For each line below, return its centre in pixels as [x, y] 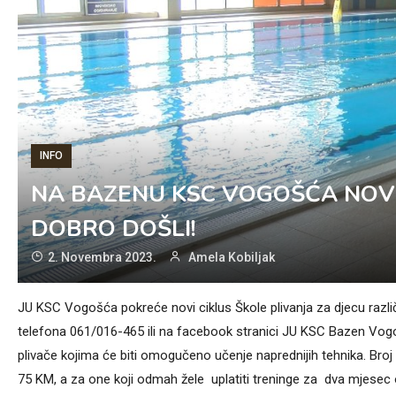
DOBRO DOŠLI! [114, 229]
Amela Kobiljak [232, 258]
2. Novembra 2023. [102, 258]
